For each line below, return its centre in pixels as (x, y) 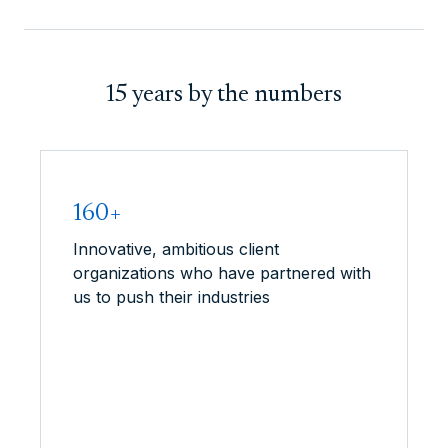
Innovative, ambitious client (176, 248)
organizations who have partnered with (222, 272)
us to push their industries (171, 296)
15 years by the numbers (224, 94)
